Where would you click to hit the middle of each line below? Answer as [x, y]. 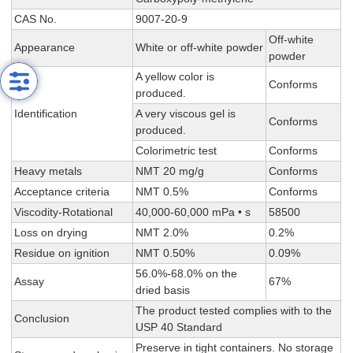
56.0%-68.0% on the [187, 274]
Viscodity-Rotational [64, 212]
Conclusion [42, 319]
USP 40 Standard [179, 327]
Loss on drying [51, 233]
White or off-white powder [200, 48]
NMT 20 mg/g [170, 171]
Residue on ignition [62, 253]
